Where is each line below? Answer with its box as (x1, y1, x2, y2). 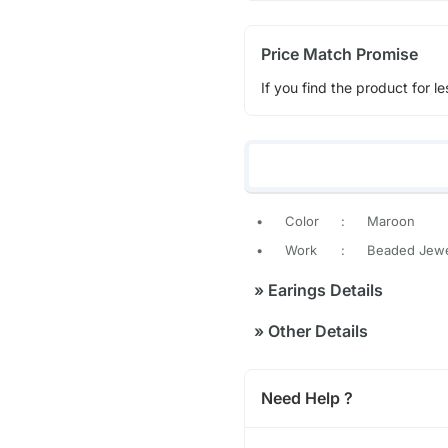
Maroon (366, 213, 415, 230)
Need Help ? (260, 388, 353, 409)
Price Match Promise (260, 43, 418, 64)
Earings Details (263, 280, 383, 301)
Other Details (263, 321, 368, 342)
